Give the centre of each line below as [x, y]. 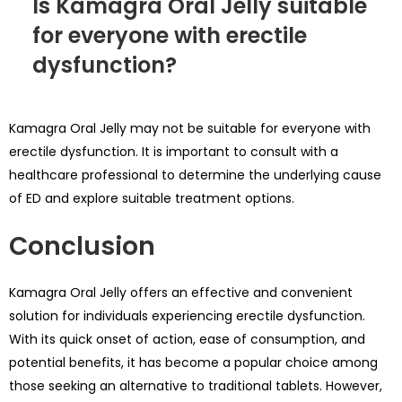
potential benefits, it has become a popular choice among [193, 363]
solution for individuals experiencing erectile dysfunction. [187, 316]
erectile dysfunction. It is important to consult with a [174, 152]
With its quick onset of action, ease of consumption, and [187, 340]
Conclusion [82, 247]
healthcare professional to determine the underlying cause [195, 175]
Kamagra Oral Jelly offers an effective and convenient [181, 293]
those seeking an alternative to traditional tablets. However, [196, 386]
